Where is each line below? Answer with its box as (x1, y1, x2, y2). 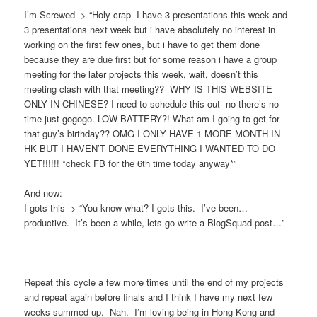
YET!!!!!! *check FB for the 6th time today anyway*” (24, 156, 237, 170)
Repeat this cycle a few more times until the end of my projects (24, 275, 284, 289)
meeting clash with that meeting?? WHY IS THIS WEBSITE (24, 81, 273, 96)
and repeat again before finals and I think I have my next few (24, 289, 273, 304)
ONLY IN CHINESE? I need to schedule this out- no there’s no (24, 96, 279, 110)
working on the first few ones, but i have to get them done (24, 37, 260, 51)
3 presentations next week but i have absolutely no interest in (24, 22, 276, 36)
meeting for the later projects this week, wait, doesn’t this (24, 67, 259, 81)
